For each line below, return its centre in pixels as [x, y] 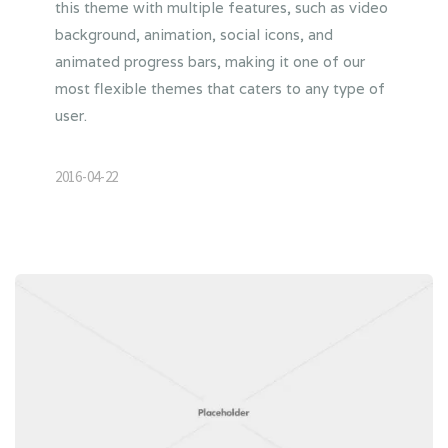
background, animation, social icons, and [194, 34]
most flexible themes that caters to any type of [220, 88]
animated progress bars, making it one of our [210, 61]
